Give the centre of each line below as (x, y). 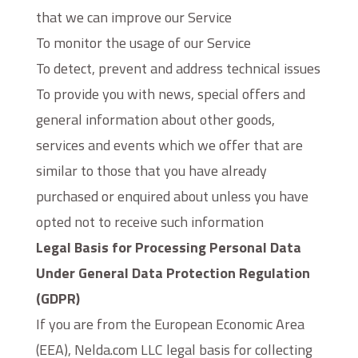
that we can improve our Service (133, 17)
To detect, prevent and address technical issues (178, 68)
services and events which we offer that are (169, 145)
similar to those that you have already (151, 171)
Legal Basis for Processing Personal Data (168, 247)
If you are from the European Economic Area (170, 324)
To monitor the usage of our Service (143, 43)
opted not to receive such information (149, 222)
